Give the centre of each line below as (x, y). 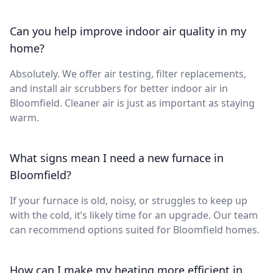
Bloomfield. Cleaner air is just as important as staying (132, 103)
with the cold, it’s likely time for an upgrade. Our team (134, 215)
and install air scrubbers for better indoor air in (119, 88)
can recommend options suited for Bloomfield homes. (135, 229)
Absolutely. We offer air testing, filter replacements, (128, 73)
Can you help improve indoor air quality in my (128, 31)
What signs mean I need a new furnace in (117, 158)
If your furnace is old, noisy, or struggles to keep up (129, 200)
